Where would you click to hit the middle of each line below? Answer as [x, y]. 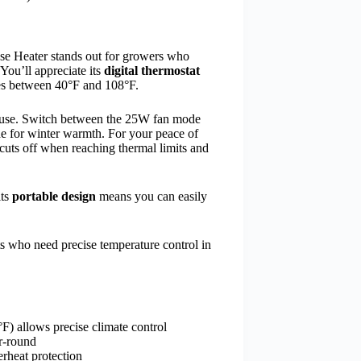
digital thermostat [152, 70]
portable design [54, 196]
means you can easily [151, 196]
